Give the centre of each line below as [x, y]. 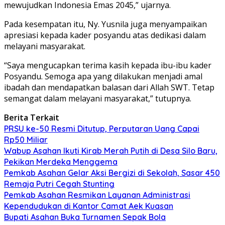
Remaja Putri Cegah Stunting [59, 184]
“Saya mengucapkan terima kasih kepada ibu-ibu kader [108, 65]
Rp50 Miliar [26, 139]
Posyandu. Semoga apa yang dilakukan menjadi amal [103, 76]
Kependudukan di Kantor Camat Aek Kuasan [89, 206]
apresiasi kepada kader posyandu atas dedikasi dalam [105, 35]
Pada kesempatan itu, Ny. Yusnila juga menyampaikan [105, 24]
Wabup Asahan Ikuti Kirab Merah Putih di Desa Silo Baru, [111, 150]
